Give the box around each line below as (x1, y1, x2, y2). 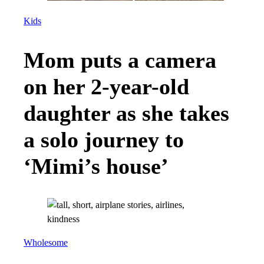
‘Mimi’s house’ (24, 153, 169, 179)
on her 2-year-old (24, 74, 189, 99)
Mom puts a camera (24, 47, 216, 72)
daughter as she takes (24, 100, 229, 126)
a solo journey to (24, 127, 184, 152)
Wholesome (24, 237, 68, 249)
